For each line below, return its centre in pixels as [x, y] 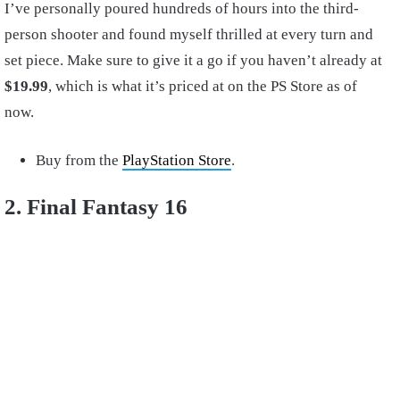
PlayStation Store [177, 161]
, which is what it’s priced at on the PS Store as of [203, 87]
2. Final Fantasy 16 [96, 207]
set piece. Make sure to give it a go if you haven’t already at [193, 61]
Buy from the [79, 161]
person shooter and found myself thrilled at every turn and [189, 35]
